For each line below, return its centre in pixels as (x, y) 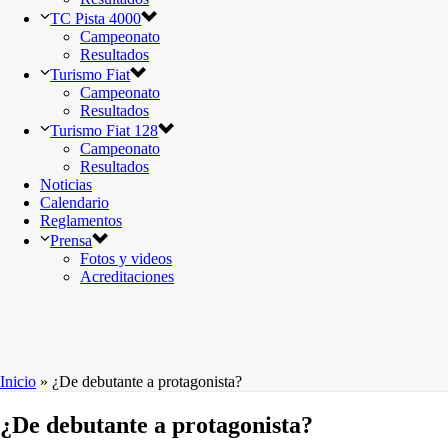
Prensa (71, 240)
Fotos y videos (126, 258)
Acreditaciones (127, 276)
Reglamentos (81, 220)
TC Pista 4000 (96, 18)
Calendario (74, 202)
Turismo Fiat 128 (104, 130)
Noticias (66, 184)
